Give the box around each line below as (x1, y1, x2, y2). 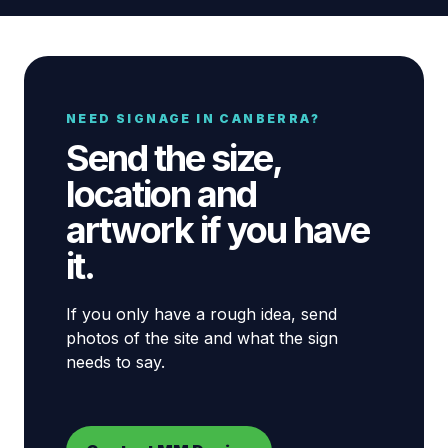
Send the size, (66, 136, 282, 180)
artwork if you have (66, 208, 370, 252)
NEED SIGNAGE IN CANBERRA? (66, 111, 321, 126)
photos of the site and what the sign (66, 328, 338, 348)
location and (66, 172, 257, 216)
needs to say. (66, 352, 165, 372)
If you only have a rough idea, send (66, 304, 337, 324)
